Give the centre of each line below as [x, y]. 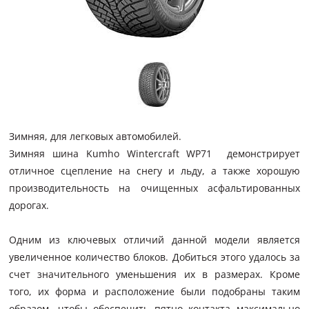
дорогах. [29, 205]
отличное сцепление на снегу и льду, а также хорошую [154, 171]
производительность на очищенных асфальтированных [154, 188]
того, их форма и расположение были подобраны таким [154, 291]
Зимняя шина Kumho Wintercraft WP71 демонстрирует [154, 153]
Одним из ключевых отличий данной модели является [154, 240]
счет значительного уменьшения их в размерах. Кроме [154, 274]
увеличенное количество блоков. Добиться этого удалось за [154, 257]
